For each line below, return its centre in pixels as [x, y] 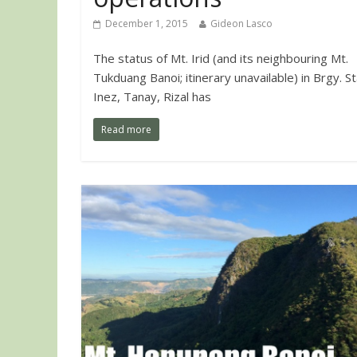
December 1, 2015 [147, 24]
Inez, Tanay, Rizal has [152, 97]
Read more [126, 130]
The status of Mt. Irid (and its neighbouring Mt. [221, 59]
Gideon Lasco [241, 24]
